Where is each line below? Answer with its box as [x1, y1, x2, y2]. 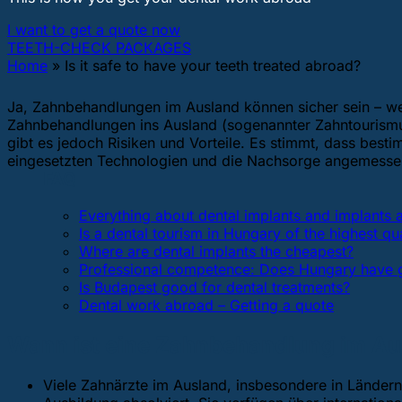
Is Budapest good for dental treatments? [79, 277, 350, 296]
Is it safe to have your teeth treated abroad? [65, 57, 361, 75]
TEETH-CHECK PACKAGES [7, 39, 191, 57]
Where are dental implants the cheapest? [79, 241, 354, 260]
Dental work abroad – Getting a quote [79, 295, 334, 314]
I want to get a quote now [7, 21, 180, 39]
